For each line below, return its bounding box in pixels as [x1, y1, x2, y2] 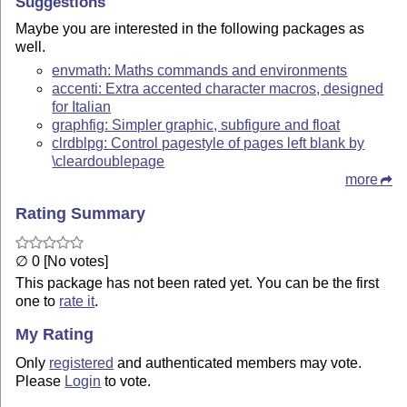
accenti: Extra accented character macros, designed [52, 81, 384, 97]
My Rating [15, 325, 94, 344]
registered [49, 354, 114, 371]
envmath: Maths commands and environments [52, 63, 348, 79]
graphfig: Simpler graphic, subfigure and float [52, 117, 341, 134]
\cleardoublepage [52, 154, 165, 170]
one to [15, 293, 60, 310]
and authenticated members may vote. [114, 354, 362, 371]
